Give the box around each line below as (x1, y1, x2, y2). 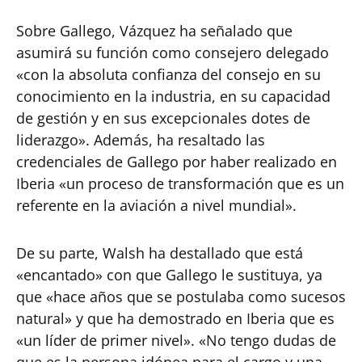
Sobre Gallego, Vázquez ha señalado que (16, 21, 293, 40)
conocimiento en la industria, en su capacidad (16, 86, 330, 106)
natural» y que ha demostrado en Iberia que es (16, 309, 335, 328)
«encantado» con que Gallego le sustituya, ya (16, 265, 322, 284)
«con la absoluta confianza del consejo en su (16, 65, 321, 84)
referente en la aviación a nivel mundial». (16, 196, 297, 215)
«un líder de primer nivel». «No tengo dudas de (16, 330, 336, 350)
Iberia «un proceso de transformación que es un (16, 174, 344, 193)
